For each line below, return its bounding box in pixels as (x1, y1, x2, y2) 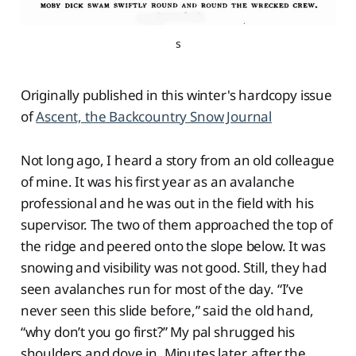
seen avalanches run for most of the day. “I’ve (20, 279, 304, 298)
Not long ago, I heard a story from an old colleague (20, 150, 335, 169)
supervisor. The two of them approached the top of (20, 215, 333, 234)
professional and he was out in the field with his (20, 193, 314, 212)
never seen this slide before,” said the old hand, (20, 300, 314, 319)
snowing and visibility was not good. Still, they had (20, 257, 327, 277)
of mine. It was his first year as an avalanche (20, 172, 295, 191)
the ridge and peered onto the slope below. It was (20, 236, 326, 255)
